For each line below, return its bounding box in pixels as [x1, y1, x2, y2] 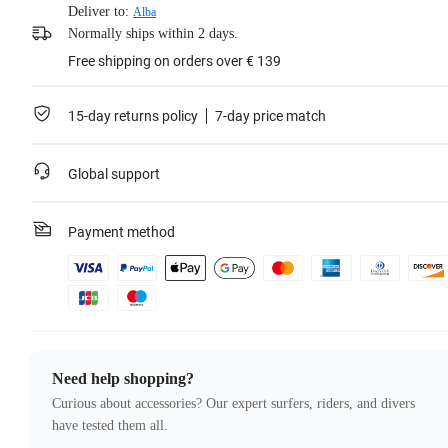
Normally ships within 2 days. [68, 26, 238, 42]
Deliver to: [68, 4, 129, 20]
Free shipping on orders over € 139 [68, 53, 281, 70]
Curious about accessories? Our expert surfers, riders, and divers [52, 396, 415, 412]
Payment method [68, 224, 175, 241]
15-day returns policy [68, 108, 198, 125]
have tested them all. [52, 418, 168, 434]
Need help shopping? [52, 370, 194, 388]
